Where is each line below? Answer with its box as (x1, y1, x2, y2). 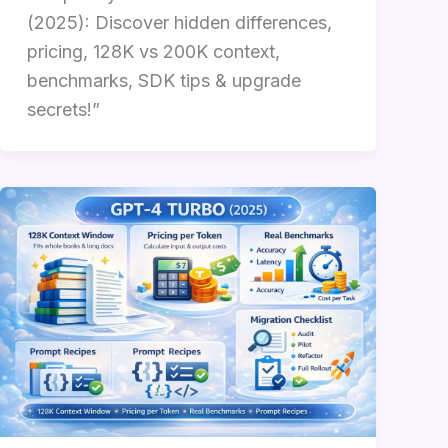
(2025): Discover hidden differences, (26, 11, 332, 33)
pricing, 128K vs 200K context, (26, 40, 280, 62)
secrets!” (26, 98, 100, 120)
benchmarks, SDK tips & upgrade (26, 69, 301, 91)
